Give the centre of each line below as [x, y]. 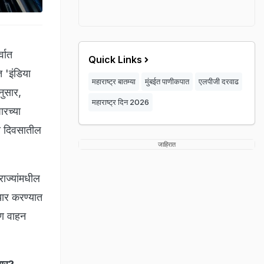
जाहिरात [167, 144]
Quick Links [115, 60]
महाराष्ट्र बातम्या [114, 81]
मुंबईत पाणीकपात [167, 81]
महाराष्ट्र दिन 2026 [121, 102]
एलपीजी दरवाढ [219, 81]
